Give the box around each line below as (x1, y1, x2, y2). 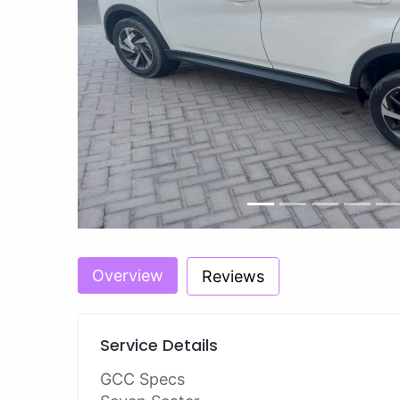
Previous (128, 40, 179, 56)
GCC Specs (100, 370, 185, 388)
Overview (92, 266, 163, 285)
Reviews (202, 267, 264, 286)
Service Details (100, 334, 218, 356)
